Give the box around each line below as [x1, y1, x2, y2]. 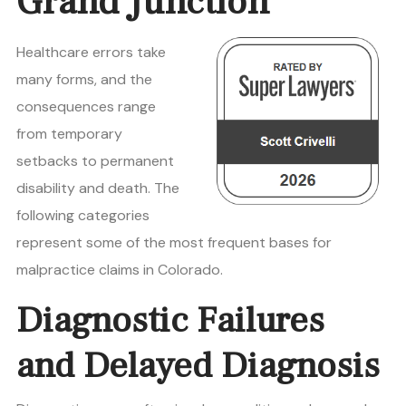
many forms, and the [16, 70, 152, 90]
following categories [16, 206, 150, 226]
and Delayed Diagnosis [16, 343, 380, 390]
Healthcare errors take [16, 43, 166, 63]
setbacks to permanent [16, 151, 174, 171]
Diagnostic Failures [16, 297, 324, 344]
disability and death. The [16, 179, 179, 198]
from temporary [16, 124, 122, 144]
